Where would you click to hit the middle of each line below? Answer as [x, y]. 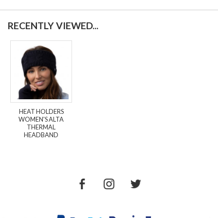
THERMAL [41, 127]
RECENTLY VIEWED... [53, 25]
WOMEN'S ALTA [41, 119]
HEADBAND [41, 135]
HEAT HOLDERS [41, 111]
